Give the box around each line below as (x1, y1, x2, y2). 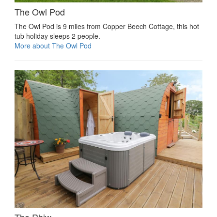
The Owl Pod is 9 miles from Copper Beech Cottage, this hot (15, 21, 199, 31)
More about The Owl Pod (15, 40, 92, 50)
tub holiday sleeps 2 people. (15, 31, 100, 41)
